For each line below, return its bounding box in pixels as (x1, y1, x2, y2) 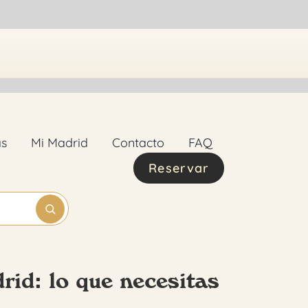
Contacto (111, 134, 164, 151)
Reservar (148, 159, 210, 176)
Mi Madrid (30, 134, 88, 151)
